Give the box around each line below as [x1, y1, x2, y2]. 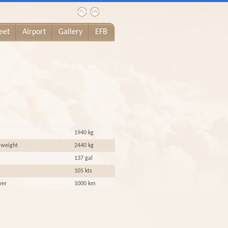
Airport [22, 28, 46, 36]
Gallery [59, 28, 82, 36]
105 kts [74, 168, 92, 174]
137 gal [74, 155, 93, 161]
